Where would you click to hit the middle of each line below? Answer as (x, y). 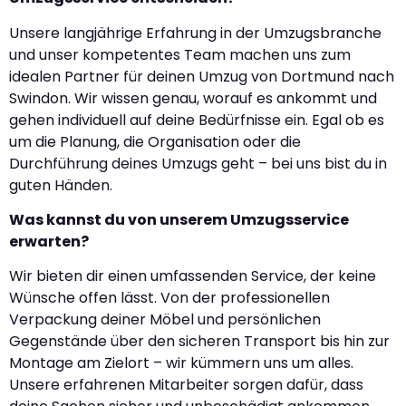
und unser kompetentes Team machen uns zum (180, 54)
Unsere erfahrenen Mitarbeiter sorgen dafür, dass (186, 385)
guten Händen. (61, 185)
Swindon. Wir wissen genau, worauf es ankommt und (193, 98)
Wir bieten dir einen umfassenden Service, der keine (193, 276)
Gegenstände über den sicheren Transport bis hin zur (199, 342)
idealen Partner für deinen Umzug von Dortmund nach (202, 76)
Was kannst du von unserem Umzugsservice (179, 219)
